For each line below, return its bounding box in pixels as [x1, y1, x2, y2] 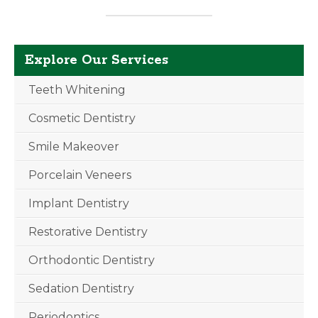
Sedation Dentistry [28, 282, 134, 295]
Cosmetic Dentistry [28, 111, 136, 125]
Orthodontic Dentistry [28, 253, 155, 267]
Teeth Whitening [28, 83, 126, 97]
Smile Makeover [28, 140, 119, 153]
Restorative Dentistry [28, 225, 148, 238]
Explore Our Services [25, 52, 168, 69]
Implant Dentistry [28, 197, 129, 210]
